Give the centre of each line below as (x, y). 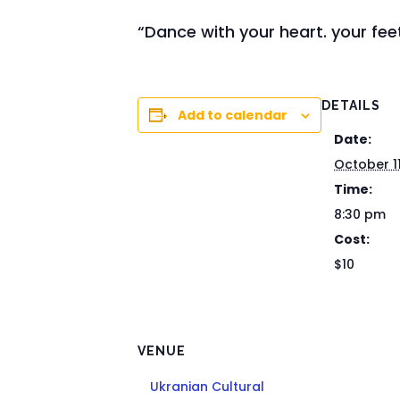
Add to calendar (233, 115)
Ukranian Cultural (208, 387)
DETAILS (351, 105)
